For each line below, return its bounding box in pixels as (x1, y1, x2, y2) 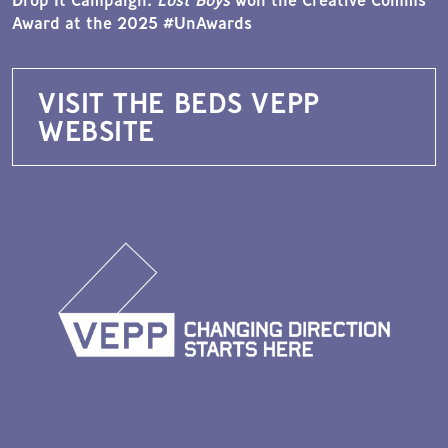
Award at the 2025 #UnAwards (12, 11, 252, 34)
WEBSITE (38, 112, 155, 150)
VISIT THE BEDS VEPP (38, 84, 320, 122)
